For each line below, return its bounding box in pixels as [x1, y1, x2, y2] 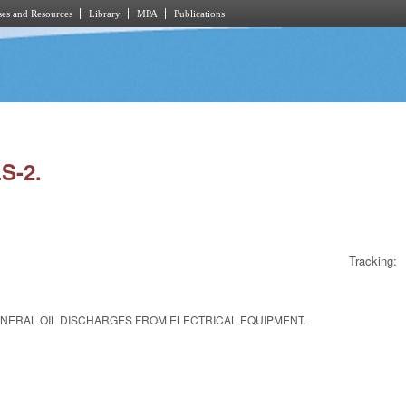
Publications [174, 8, 225, 19]
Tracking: [349, 252, 397, 270]
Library [89, 8, 121, 19]
